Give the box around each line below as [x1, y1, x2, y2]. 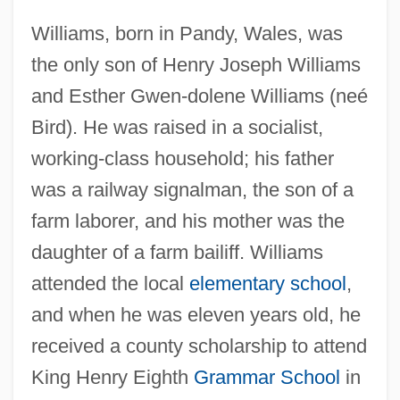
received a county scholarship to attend [30, 334, 367, 357]
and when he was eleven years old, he [30, 303, 361, 326]
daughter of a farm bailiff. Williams [30, 240, 323, 263]
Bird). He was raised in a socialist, [30, 115, 323, 138]
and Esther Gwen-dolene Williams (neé [30, 84, 368, 107]
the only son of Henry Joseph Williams [30, 53, 361, 76]
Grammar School [193, 365, 340, 388]
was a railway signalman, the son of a [30, 178, 354, 201]
